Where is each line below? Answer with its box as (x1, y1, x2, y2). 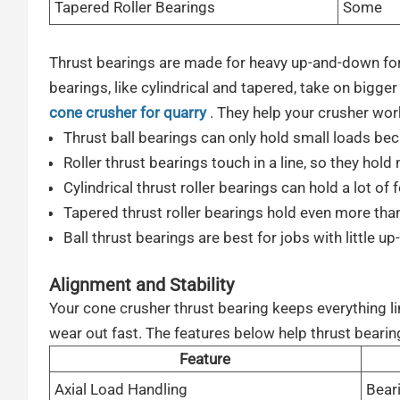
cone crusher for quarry (48, 103, 206, 121)
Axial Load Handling (54, 379, 187, 398)
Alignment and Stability (48, 274, 234, 296)
